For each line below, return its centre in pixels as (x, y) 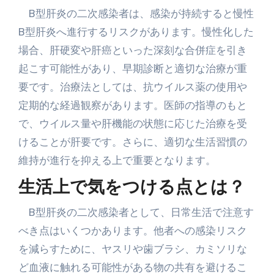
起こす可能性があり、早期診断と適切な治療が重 (132, 68)
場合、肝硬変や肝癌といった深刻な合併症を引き (132, 50)
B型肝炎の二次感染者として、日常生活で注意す (136, 212)
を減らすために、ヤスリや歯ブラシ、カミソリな (132, 249)
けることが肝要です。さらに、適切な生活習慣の (132, 142)
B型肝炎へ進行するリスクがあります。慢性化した (136, 31)
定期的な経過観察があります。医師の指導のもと (132, 105)
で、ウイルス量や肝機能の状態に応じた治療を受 (132, 123)
